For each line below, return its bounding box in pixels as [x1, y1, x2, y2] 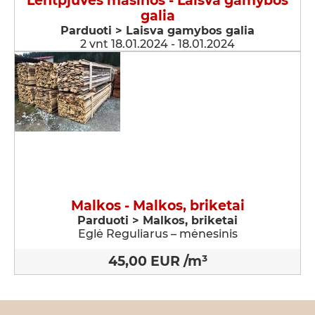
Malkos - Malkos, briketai [70, 198, 245, 214]
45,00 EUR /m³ [108, 253, 207, 269]
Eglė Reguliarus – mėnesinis [77, 227, 238, 240]
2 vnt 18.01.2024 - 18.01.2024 [80, 37, 235, 51]
